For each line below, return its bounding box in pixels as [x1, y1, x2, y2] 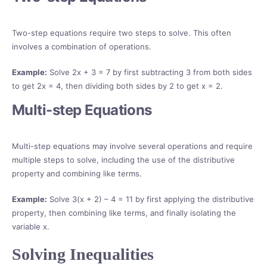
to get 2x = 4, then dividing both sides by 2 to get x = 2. [12, 81, 223, 91]
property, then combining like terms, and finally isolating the [12, 208, 236, 218]
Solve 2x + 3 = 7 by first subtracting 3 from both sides [47, 67, 252, 77]
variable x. [12, 222, 49, 232]
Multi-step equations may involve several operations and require [12, 141, 253, 151]
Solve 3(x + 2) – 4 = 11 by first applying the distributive [47, 194, 254, 204]
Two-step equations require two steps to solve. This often [12, 28, 231, 38]
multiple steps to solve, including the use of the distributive [12, 155, 235, 165]
